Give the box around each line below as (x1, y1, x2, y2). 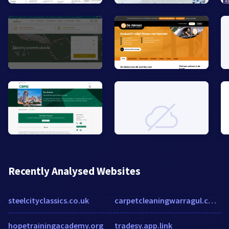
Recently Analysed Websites (8, 164, 141, 178)
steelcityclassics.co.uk (8, 195, 89, 206)
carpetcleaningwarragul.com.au (208, 195, 216, 206)
